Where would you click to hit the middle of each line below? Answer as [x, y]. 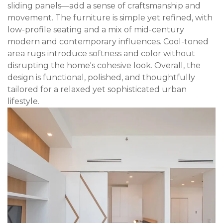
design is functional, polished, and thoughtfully [101, 77]
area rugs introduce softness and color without [101, 54]
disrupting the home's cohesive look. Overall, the [104, 65]
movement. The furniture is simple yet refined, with [110, 18]
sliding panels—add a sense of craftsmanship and [104, 6]
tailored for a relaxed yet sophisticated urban [97, 89]
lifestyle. [23, 101]
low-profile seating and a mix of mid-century [96, 30]
